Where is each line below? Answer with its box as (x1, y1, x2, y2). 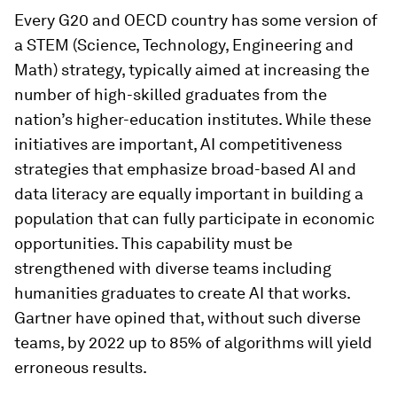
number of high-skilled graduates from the (14, 84, 327, 104)
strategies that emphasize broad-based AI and (14, 159, 356, 178)
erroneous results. (14, 357, 147, 377)
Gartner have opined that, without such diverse (14, 307, 361, 327)
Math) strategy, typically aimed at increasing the (14, 59, 370, 79)
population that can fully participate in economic (14, 208, 375, 228)
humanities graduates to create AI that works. (14, 283, 350, 302)
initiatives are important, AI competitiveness (14, 134, 342, 153)
